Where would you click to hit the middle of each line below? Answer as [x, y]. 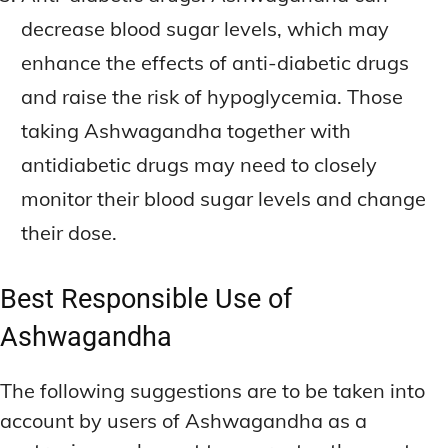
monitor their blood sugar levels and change [223, 199]
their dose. [69, 233]
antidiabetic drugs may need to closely [199, 165]
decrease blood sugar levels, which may [205, 29]
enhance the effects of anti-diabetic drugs [215, 63]
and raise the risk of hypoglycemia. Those [212, 97]
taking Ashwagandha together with [186, 131]
